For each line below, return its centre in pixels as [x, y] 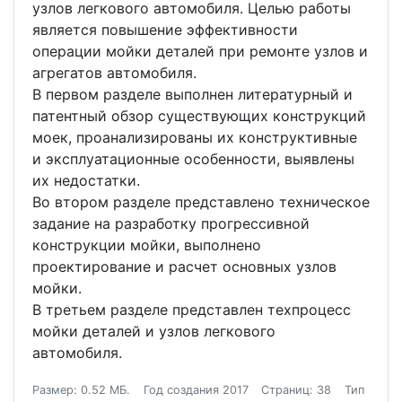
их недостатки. [86, 181]
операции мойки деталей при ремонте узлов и [200, 52]
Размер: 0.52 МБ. [81, 390]
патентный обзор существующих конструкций [199, 116]
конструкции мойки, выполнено [147, 245]
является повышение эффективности [165, 30]
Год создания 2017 [196, 390]
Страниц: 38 [297, 390]
